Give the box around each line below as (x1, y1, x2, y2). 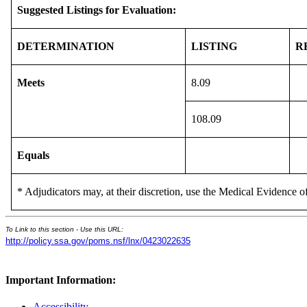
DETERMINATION (17, 40, 114, 52)
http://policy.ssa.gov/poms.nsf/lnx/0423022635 (5, 235, 191, 246)
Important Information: (5, 273, 116, 286)
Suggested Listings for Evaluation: (17, 3, 176, 16)
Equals (17, 149, 49, 161)
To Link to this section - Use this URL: (5, 225, 123, 233)
